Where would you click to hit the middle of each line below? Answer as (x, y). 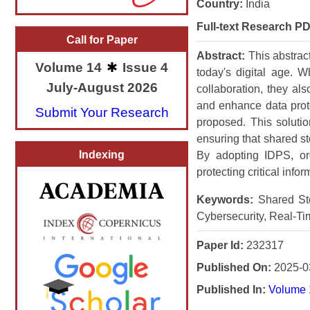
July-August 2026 (102, 87)
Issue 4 (144, 68)
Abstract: (221, 55)
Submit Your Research (102, 112)
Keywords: (225, 199)
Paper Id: (220, 245)
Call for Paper (102, 40)
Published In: (231, 289)
